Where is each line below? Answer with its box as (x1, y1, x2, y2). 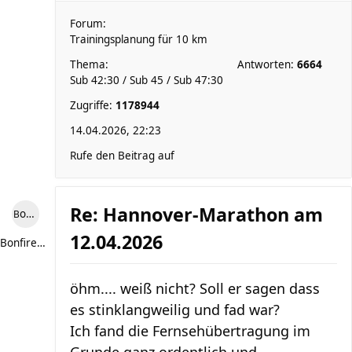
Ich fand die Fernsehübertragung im (70, 321, 310, 340)
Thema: (70, 57, 108, 71)
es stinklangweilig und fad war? (70, 300, 280, 319)
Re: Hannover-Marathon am (70, 202, 323, 227)
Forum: (70, 16, 106, 31)
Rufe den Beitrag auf (70, 148, 174, 163)
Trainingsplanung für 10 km (70, 32, 207, 46)
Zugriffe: (70, 98, 115, 112)
